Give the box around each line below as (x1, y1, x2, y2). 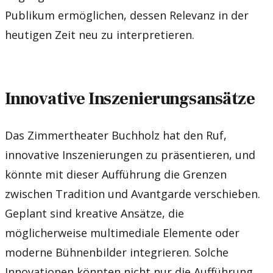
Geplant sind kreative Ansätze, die (5, 205, 184, 221)
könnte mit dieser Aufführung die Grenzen (5, 166, 227, 182)
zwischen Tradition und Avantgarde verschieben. (5, 186, 260, 201)
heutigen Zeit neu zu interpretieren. (5, 27, 194, 43)
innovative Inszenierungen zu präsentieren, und (5, 147, 255, 162)
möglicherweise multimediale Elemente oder (5, 225, 239, 240)
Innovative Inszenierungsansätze (5, 88, 255, 110)
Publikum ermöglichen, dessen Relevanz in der (5, 8, 249, 23)
